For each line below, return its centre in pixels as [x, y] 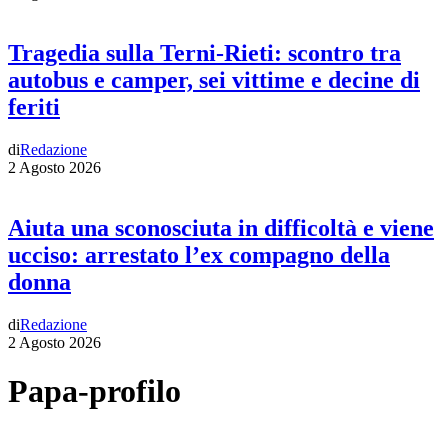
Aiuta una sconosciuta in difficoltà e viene [221, 228]
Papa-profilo [94, 391]
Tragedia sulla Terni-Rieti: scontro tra [204, 53]
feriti [34, 107]
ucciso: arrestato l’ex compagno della [199, 255]
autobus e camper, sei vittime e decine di [214, 80]
